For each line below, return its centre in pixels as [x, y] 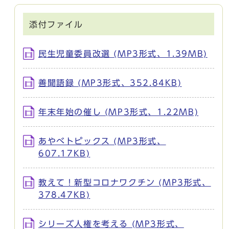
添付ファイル [56, 25]
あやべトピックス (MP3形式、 [102, 141]
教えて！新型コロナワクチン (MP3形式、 [125, 183]
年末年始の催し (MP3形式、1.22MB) [119, 112]
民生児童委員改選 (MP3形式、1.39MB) [123, 54]
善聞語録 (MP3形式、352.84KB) [110, 83]
